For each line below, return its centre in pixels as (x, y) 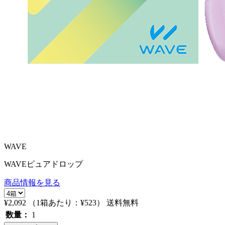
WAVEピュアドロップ (43, 164)
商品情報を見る (32, 183)
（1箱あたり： (54, 203)
